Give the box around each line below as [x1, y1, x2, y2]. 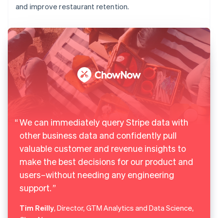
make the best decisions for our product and [19, 155, 193, 167]
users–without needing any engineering [19, 168, 174, 180]
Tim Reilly [19, 202, 54, 213]
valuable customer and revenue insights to [19, 142, 186, 154]
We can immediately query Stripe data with [19, 116, 188, 127]
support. [19, 182, 52, 193]
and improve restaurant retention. [16, 1, 129, 11]
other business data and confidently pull [19, 129, 177, 141]
